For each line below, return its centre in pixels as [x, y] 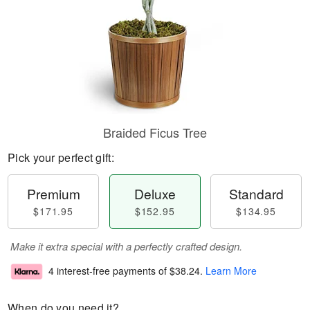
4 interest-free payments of [109, 271]
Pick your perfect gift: [61, 157]
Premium [53, 193]
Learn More [231, 271]
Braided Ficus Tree [155, 132]
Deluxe [155, 193]
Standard [256, 193]
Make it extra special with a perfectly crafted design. [126, 246]
